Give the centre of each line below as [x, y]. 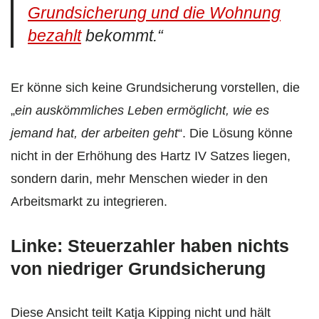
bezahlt [54, 36]
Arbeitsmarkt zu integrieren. [89, 201]
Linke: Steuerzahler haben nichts [150, 245]
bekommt [117, 36]
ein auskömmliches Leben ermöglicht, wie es [142, 110]
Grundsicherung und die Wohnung [154, 13]
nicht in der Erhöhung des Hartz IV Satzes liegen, [151, 156]
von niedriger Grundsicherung [138, 268]
